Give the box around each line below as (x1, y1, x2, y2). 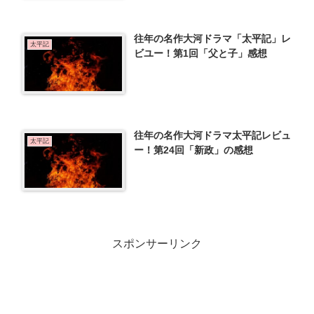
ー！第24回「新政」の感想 (134, 144, 254, 156)
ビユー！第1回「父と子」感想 (134, 48, 268, 60)
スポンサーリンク (112, 237, 202, 250)
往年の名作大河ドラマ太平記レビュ (134, 129, 292, 141)
